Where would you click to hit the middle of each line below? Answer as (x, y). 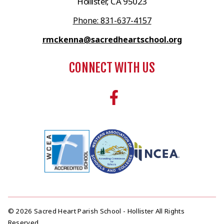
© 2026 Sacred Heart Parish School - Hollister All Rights (96, 211)
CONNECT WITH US (112, 67)
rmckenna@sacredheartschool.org (112, 39)
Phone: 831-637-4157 (112, 20)
